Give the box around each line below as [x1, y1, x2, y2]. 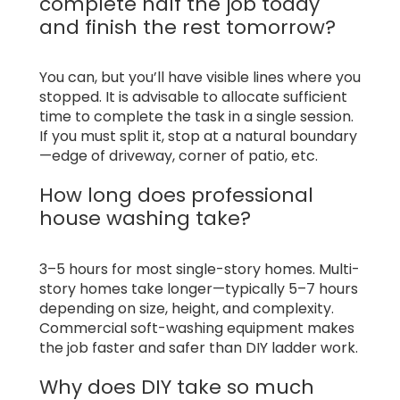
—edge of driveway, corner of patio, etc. [39, 146, 318, 167]
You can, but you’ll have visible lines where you [39, 67, 361, 88]
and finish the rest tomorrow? [39, 12, 336, 41]
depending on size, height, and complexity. [39, 297, 334, 319]
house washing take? [39, 204, 251, 233]
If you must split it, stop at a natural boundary [39, 126, 357, 147]
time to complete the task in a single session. [39, 106, 354, 128]
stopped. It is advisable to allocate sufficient [39, 87, 347, 108]
